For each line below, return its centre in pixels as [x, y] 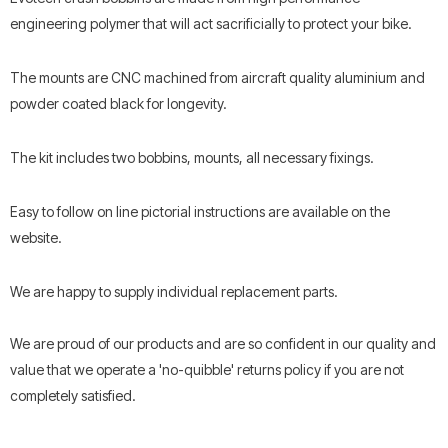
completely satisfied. [73, 395]
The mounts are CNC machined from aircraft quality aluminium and [217, 77]
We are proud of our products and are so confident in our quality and [223, 343]
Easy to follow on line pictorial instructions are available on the [200, 211]
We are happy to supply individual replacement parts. [174, 291]
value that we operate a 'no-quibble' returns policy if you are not [207, 369]
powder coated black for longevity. [118, 103]
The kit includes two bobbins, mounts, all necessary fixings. [192, 157]
